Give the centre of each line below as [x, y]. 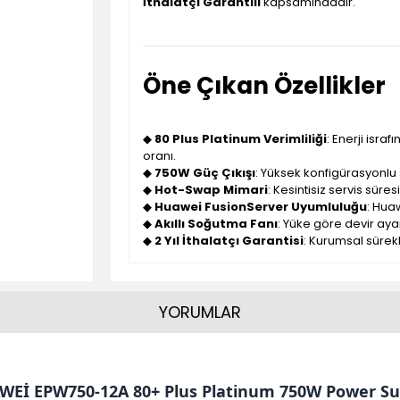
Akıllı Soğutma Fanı [216, 224]
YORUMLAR [200, 312]
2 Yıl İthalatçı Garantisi [229, 241]
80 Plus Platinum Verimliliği [241, 139]
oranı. [159, 156]
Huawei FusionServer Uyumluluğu [261, 207]
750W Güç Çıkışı [205, 173]
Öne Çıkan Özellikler [264, 86]
